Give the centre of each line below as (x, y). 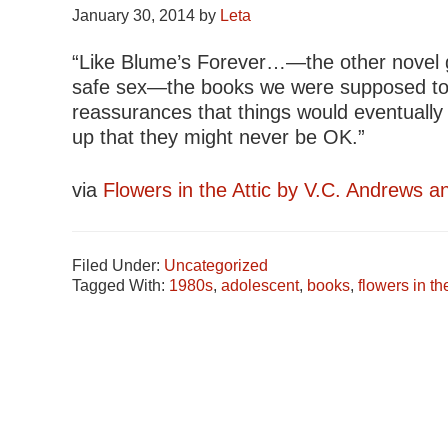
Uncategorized (216, 265)
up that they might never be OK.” (218, 137)
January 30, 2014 (133, 15)
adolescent (260, 285)
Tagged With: (120, 285)
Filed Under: (118, 265)
